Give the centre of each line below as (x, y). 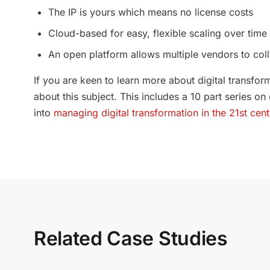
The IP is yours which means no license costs (151, 12)
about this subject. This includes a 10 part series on (151, 96)
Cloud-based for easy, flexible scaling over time (158, 33)
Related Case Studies (131, 238)
